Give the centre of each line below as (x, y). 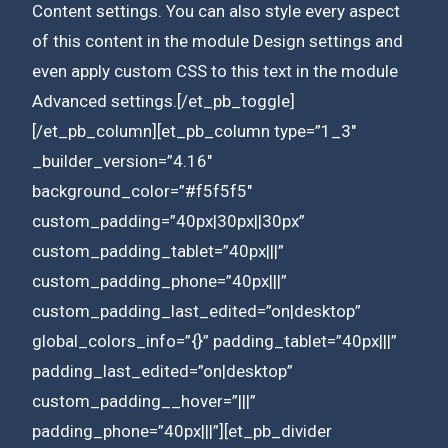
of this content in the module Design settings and (217, 40)
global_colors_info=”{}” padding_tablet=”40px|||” (214, 340)
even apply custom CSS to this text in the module (215, 70)
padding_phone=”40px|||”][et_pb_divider (182, 430)
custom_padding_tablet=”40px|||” (158, 250)
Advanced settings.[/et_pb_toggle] (163, 100)
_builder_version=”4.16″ (122, 160)
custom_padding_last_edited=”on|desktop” (196, 310)
